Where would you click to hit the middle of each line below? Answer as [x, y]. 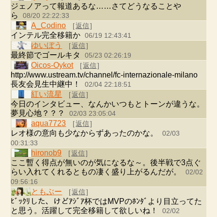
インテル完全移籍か [47, 35]
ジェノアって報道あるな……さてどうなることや [96, 6]
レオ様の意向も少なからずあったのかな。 [85, 133]
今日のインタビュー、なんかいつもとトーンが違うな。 [108, 104]
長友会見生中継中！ [47, 84]
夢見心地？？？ [39, 113]
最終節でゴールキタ [47, 55]
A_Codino [49, 25]
